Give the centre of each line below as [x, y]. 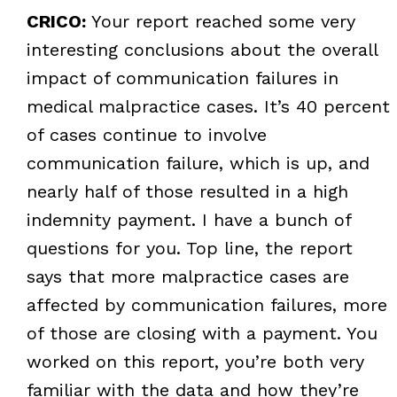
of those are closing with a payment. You [202, 333]
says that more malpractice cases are [187, 276]
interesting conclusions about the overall [202, 49]
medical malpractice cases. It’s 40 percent [208, 106]
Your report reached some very [220, 21]
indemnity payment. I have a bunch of [188, 219]
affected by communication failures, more [206, 304]
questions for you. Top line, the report [189, 248]
